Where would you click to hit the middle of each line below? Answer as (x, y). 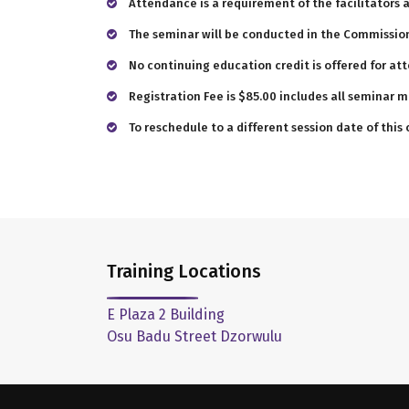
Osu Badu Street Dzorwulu (194, 336)
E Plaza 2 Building (166, 315)
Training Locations (184, 271)
